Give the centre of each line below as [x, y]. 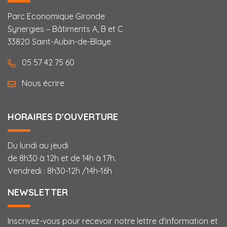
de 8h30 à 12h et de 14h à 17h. [62, 158]
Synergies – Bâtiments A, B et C [65, 29]
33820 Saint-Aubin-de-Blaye [59, 41]
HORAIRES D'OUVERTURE [63, 117]
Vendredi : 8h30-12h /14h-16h [60, 171]
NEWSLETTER [38, 192]
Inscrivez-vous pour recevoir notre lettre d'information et [113, 221]
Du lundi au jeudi [38, 145]
